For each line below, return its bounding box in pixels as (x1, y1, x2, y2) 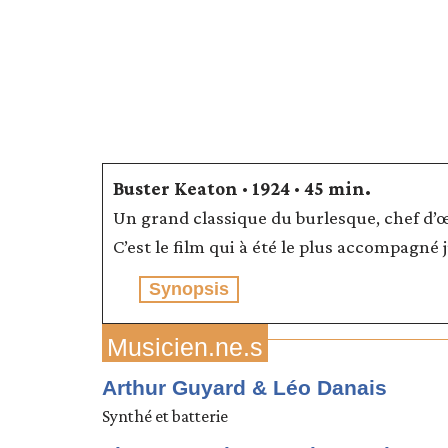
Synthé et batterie (102, 405, 228, 426)
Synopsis (149, 278, 229, 299)
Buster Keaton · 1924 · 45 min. (113, 177, 371, 199)
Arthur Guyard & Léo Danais (102, 375, 387, 399)
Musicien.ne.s (107, 333, 263, 361)
